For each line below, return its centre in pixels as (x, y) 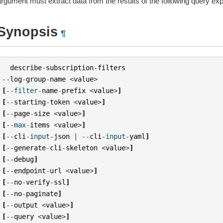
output (26, 205)
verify (38, 182)
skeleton (82, 148)
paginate (42, 193)
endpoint (30, 170)
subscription (70, 67)
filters (112, 67)
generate (30, 148)
